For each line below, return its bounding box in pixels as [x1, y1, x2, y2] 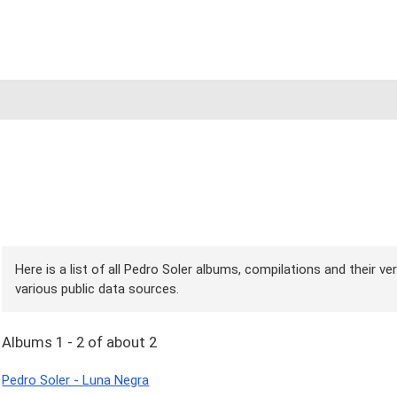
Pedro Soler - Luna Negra [2, 372, 150, 389]
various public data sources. [15, 280, 180, 297]
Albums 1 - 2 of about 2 [2, 333, 158, 352]
